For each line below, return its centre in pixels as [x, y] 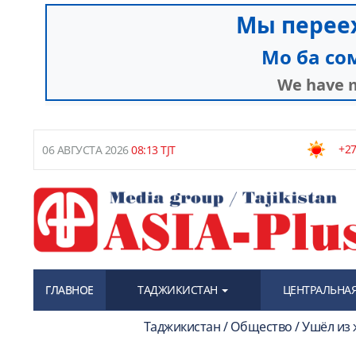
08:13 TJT [152, 150]
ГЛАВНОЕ [70, 289]
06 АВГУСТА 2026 [85, 150]
